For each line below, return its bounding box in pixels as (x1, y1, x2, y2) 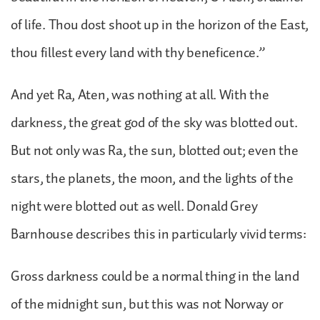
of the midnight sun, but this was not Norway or (11, 292, 284, 316)
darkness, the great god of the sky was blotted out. (11, 111, 298, 134)
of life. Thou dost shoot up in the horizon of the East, (11, 13, 309, 36)
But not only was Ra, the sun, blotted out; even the (11, 139, 299, 162)
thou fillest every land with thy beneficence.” (11, 41, 265, 64)
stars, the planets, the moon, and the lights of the (11, 166, 294, 190)
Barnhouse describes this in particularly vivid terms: (11, 222, 306, 246)
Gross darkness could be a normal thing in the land (11, 264, 299, 288)
